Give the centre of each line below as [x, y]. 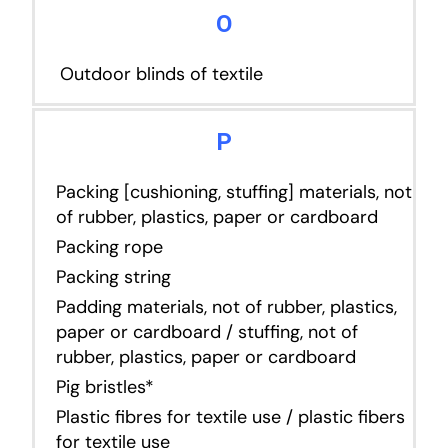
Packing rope [109, 246]
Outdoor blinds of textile [161, 73]
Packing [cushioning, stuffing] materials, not [233, 191]
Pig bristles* [104, 386]
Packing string [113, 276]
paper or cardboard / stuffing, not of [206, 331]
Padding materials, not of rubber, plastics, [226, 306]
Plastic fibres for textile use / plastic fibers [230, 416]
